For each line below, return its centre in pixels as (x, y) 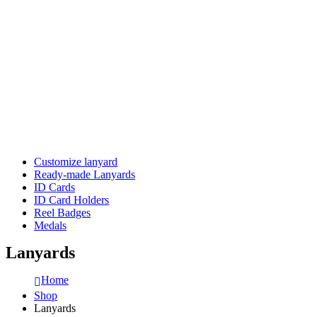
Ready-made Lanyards (85, 174)
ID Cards (54, 187)
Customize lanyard (76, 162)
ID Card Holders (71, 200)
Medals (50, 225)
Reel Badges (62, 213)
